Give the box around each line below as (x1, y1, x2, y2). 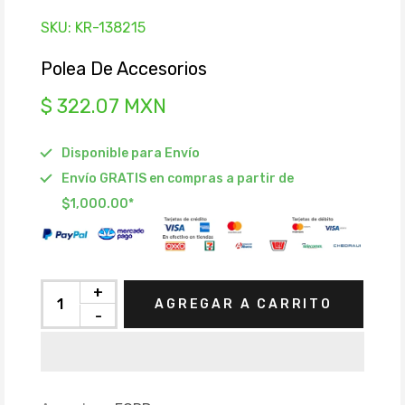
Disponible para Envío (61, 146, 200, 161)
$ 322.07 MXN (41, 94, 166, 118)
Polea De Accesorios (41, 58, 207, 80)
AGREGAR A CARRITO (155, 296, 333, 312)
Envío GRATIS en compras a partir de (61, 171, 294, 186)
